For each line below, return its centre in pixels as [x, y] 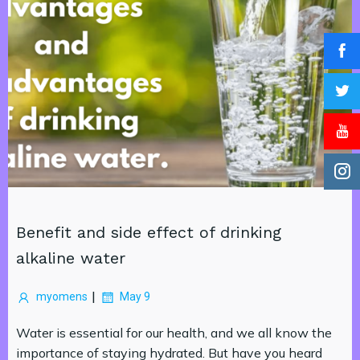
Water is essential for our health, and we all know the [174, 333]
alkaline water [71, 258]
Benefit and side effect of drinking [149, 232]
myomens [62, 297]
